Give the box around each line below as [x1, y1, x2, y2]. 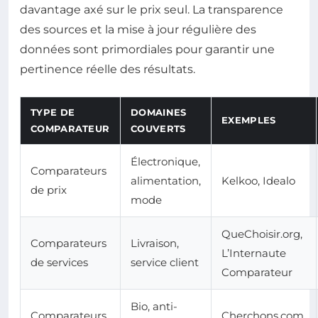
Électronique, [131, 154, 200, 168]
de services [31, 255, 88, 269]
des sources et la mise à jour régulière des [20, 22, 256, 36]
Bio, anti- [131, 299, 177, 313]
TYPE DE [31, 106, 75, 118]
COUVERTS [131, 122, 186, 134]
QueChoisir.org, [221, 226, 302, 241]
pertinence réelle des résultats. [20, 62, 195, 76]
